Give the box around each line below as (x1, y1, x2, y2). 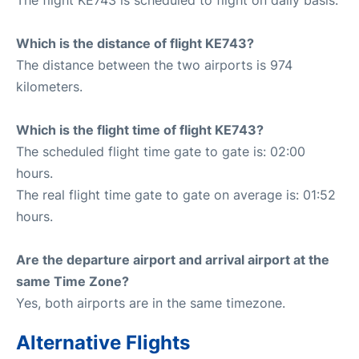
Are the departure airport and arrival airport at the (16, 251, 329, 268)
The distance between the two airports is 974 (16, 56, 292, 73)
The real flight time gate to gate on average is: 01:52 (16, 186, 336, 203)
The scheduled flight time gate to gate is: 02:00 (16, 143, 305, 159)
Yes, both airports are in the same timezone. (16, 294, 285, 311)
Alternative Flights (16, 330, 190, 354)
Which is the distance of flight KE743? (16, 34, 254, 51)
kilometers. (16, 78, 83, 95)
